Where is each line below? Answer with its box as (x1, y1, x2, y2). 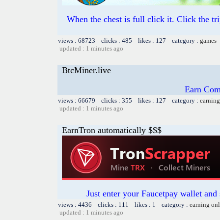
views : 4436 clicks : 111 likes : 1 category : (58, 200, 190, 208)
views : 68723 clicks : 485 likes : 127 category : (58, 36, 200, 44)
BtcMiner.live (62, 65, 111, 75)
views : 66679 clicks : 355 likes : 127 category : (58, 96, 200, 104)
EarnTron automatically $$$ (62, 125, 162, 135)
